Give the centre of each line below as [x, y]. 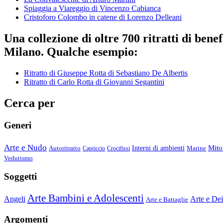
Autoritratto [65, 148]
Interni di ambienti [158, 148]
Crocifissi [118, 148]
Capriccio [94, 148]
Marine [196, 148]
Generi [18, 125]
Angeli [15, 199]
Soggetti [20, 177]
